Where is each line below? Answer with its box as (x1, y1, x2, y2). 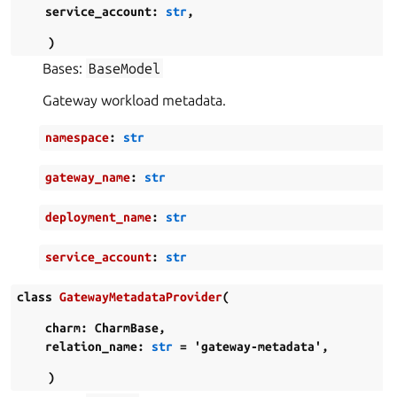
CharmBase (95, 321, 159, 335)
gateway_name (45, 170, 130, 184)
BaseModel (89, 60, 161, 76)
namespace (45, 130, 109, 144)
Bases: (43, 60, 86, 76)
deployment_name (45, 210, 152, 224)
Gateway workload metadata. (43, 92, 226, 108)
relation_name (45, 339, 137, 354)
